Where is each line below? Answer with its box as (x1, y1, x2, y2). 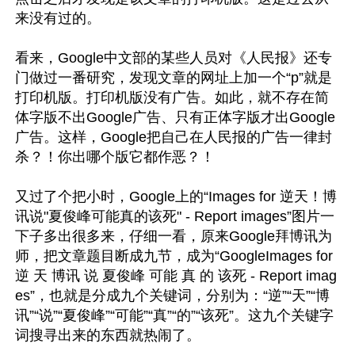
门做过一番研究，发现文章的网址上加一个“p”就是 (15, 70, 332, 86)
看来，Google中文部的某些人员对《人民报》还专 (15, 50, 332, 66)
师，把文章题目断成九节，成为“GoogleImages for (15, 248, 333, 264)
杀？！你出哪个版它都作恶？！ (15, 149, 215, 165)
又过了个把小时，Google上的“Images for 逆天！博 (15, 189, 337, 204)
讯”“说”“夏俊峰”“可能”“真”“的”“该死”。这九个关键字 (15, 307, 334, 323)
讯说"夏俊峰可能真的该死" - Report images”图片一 (15, 208, 334, 224)
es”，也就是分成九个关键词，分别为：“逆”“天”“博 (15, 288, 330, 303)
